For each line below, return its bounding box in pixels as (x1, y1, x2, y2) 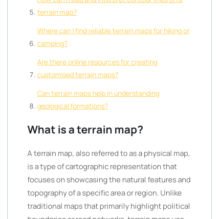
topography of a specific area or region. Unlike (27, 188, 182, 198)
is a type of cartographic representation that (27, 161, 177, 172)
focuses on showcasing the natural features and (27, 175, 191, 185)
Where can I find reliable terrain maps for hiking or (37, 26, 190, 35)
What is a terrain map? (27, 122, 143, 137)
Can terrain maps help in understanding (37, 88, 159, 98)
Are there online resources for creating (37, 57, 157, 66)
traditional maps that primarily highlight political (27, 201, 190, 211)
